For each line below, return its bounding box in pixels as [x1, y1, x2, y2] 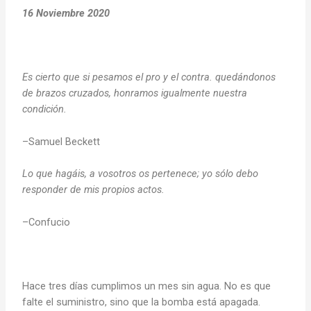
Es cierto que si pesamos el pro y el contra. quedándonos [22, 71, 276, 84]
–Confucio [22, 215, 71, 228]
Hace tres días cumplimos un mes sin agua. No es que [22, 280, 271, 293]
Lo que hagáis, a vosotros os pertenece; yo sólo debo [22, 167, 259, 180]
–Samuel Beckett [22, 135, 101, 148]
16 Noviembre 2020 [22, 6, 113, 19]
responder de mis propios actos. [22, 183, 165, 196]
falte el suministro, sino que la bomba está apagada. [22, 296, 261, 309]
